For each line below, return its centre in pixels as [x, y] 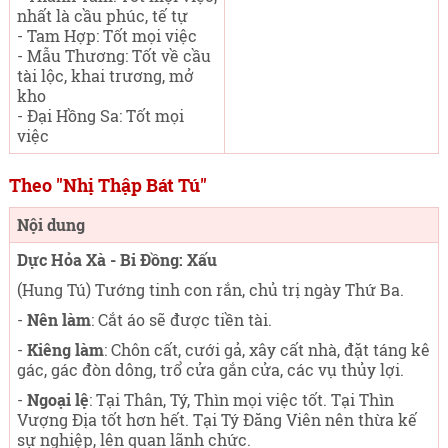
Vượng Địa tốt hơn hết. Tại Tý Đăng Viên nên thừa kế [216, 419]
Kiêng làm [65, 349]
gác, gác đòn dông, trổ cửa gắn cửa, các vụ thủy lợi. [210, 369]
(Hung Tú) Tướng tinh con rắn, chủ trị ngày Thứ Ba [208, 289]
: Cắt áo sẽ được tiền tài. [181, 319]
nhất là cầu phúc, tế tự [102, 15]
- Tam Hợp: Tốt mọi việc [106, 35]
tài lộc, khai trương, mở [105, 75]
